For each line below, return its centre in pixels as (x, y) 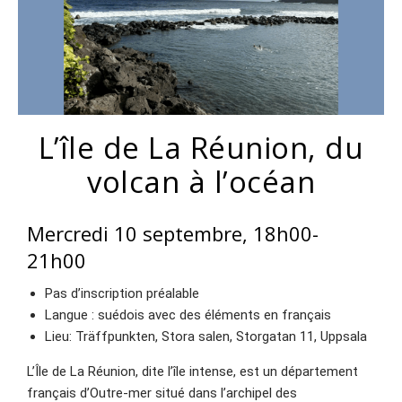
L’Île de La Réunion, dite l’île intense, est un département (192, 372)
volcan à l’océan (201, 182)
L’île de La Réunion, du (201, 148)
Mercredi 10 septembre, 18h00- (173, 234)
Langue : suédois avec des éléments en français (188, 315)
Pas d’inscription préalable (122, 294)
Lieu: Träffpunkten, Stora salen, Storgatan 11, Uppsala (206, 337)
